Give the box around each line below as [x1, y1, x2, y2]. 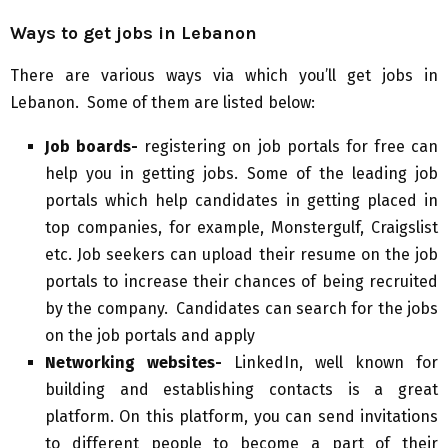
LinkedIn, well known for [234, 353, 438, 373]
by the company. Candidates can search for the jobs [45, 299, 438, 319]
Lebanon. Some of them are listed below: [10, 93, 315, 113]
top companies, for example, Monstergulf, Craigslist [45, 218, 438, 238]
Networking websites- [45, 353, 234, 373]
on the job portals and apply [45, 326, 255, 346]
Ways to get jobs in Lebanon [10, 22, 257, 45]
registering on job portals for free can [144, 137, 438, 157]
